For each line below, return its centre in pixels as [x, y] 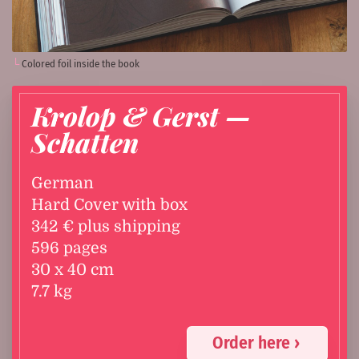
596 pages [69, 248]
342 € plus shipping [106, 227]
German [63, 184]
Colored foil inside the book [81, 64]
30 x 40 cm [73, 270]
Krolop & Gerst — [141, 116]
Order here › [256, 343]
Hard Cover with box [109, 205]
